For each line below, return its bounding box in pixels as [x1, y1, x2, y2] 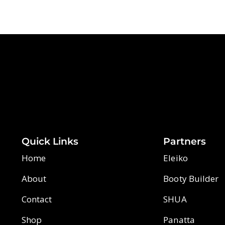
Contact [21, 193, 52, 205]
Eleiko [163, 152, 188, 164]
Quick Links [21, 136, 78, 148]
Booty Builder [163, 173, 219, 185]
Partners [163, 136, 206, 148]
